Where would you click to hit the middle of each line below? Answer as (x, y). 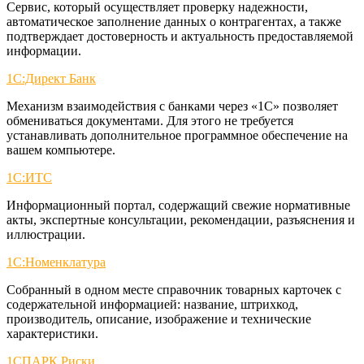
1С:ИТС (29, 177)
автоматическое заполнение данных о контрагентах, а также (174, 21)
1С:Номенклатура (56, 262)
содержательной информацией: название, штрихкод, (152, 304)
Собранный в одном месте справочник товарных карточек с (174, 289)
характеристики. (52, 333)
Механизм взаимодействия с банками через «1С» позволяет (172, 106)
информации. (44, 50)
